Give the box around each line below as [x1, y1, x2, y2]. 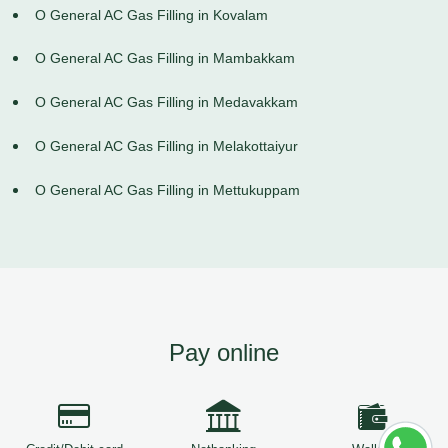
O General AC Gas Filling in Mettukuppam [35, 181, 300, 198]
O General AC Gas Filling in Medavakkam [35, 94, 298, 111]
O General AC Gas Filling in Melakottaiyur [35, 138, 298, 155]
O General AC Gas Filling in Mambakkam [35, 50, 295, 67]
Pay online [169, 338, 279, 366]
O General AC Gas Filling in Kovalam [35, 6, 268, 23]
